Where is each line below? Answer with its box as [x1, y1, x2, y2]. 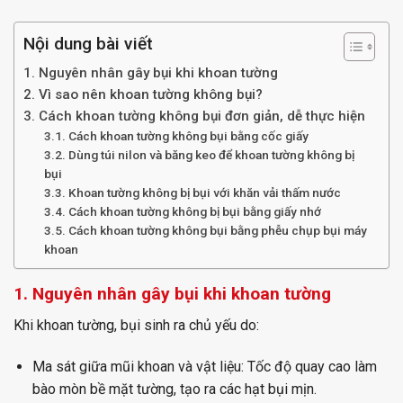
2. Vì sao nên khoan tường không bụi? [23, 86, 263, 103]
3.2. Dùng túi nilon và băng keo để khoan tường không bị [43, 148, 354, 163]
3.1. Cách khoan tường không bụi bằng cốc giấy [43, 129, 309, 144]
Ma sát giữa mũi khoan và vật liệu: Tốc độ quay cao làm [31, 357, 377, 375]
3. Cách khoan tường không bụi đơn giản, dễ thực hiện [23, 108, 365, 125]
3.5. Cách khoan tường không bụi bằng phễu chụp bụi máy [43, 223, 367, 238]
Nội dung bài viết [23, 33, 153, 55]
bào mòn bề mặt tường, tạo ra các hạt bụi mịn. [31, 380, 317, 398]
